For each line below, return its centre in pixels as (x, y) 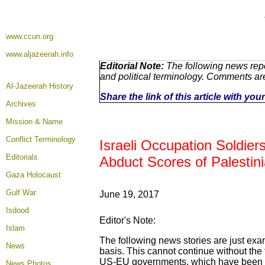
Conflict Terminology (41, 139)
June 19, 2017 (129, 194)
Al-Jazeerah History (40, 86)
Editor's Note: (127, 220)
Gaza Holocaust (33, 175)
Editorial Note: (132, 66)
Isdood (17, 210)
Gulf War (21, 193)
